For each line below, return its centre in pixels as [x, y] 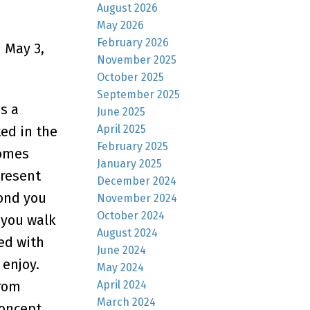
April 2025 [122, 129]
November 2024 [137, 198]
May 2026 [121, 25]
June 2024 [122, 250]
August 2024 [128, 232]
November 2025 [137, 60]
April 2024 [122, 284]
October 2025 [131, 77]
